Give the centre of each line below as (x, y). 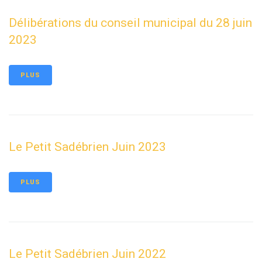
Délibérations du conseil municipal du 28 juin (130, 23)
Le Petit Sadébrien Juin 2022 (87, 254)
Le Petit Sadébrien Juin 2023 (87, 147)
